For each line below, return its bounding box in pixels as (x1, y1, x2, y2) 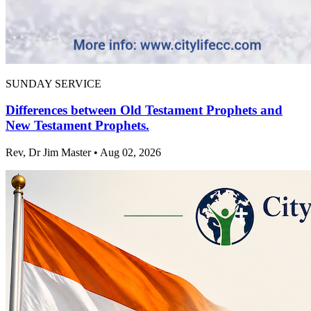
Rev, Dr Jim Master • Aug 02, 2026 (6, 146, 161, 159)
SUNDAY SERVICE (6, 77, 101, 90)
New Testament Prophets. (6, 118, 149, 133)
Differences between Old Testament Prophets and (6, 103, 283, 118)
